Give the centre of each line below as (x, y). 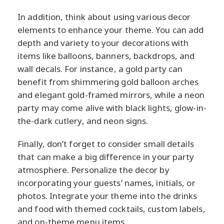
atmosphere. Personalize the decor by (93, 169)
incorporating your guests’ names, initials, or (106, 182)
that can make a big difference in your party (106, 156)
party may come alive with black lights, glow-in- (112, 107)
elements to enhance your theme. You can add (111, 29)
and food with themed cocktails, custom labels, (111, 208)
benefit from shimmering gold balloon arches (108, 81)
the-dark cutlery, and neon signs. (83, 120)
